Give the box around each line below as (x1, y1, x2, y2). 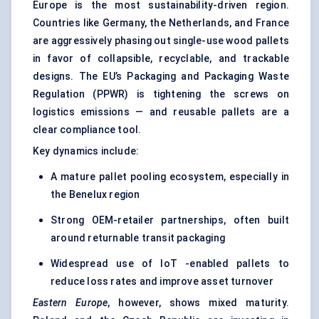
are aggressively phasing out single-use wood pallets (33, 35, 289, 47)
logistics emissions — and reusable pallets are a (33, 106, 289, 118)
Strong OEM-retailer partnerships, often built (51, 214, 289, 226)
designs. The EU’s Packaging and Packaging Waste (33, 70, 289, 83)
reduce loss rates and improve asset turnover (51, 276, 273, 288)
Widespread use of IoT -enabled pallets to (51, 258, 289, 270)
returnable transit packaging (88, 232, 226, 244)
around (51, 232, 88, 244)
